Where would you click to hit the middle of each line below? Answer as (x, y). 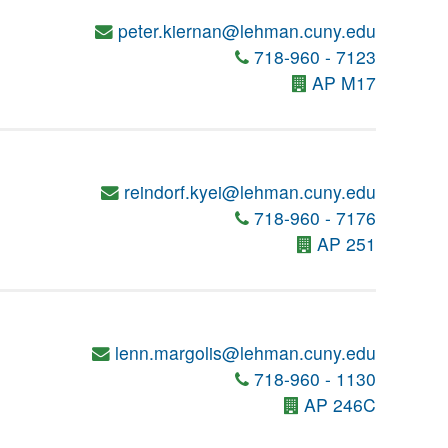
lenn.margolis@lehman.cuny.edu (245, 352)
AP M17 (344, 82)
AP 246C (340, 404)
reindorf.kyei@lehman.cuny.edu (250, 191)
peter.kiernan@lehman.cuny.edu (247, 30)
